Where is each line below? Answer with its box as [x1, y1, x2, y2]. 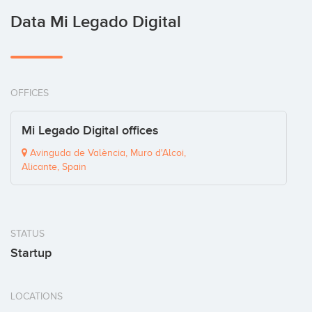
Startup [10, 246, 52, 260]
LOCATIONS [10, 291, 63, 302]
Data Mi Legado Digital [10, 12, 181, 32]
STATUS [10, 228, 45, 239]
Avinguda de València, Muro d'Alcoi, [27, 148, 186, 158]
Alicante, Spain [22, 162, 86, 172]
